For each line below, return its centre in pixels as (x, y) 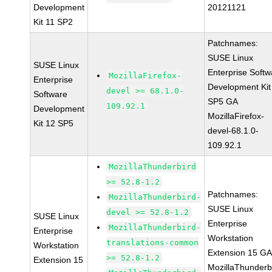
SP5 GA (223, 101)
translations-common (153, 243)
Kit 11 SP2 (53, 22)
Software (51, 94)
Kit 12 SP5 (54, 123)
